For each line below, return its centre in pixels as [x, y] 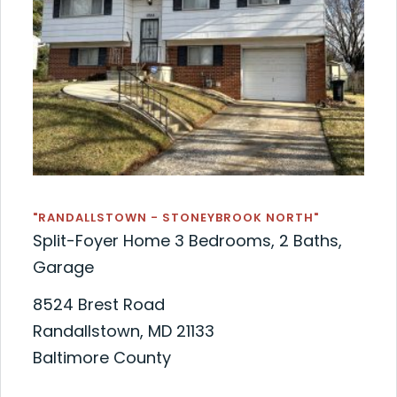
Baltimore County [101, 358]
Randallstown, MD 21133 [123, 331]
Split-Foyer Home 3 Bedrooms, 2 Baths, [187, 241]
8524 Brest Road [98, 305]
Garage [63, 268]
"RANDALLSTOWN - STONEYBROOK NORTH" [175, 218]
